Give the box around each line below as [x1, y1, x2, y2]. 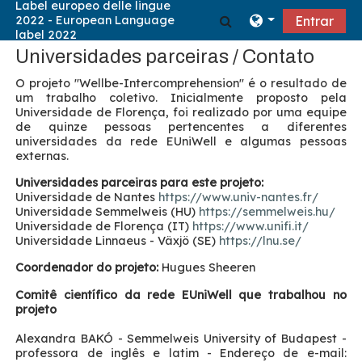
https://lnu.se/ [219, 234, 302, 249]
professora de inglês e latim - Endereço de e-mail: [15, 345, 347, 360]
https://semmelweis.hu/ [199, 204, 336, 220]
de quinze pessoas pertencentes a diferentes [15, 120, 347, 134]
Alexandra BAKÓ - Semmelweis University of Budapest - [15, 330, 347, 346]
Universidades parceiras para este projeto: [15, 175, 264, 191]
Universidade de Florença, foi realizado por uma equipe [15, 105, 347, 120]
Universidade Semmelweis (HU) [15, 204, 200, 220]
